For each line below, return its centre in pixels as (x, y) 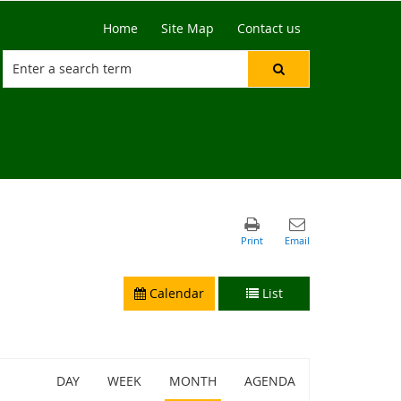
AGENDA (269, 381)
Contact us (269, 28)
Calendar (175, 293)
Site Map (188, 28)
